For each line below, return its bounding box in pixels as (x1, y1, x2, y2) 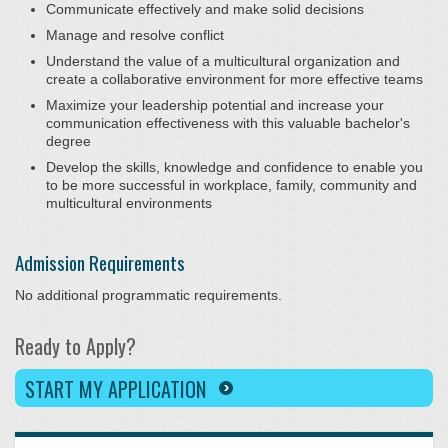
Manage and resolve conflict (46, 27, 224, 44)
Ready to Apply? (15, 331, 136, 362)
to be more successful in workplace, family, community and (46, 177, 417, 194)
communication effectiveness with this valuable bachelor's (46, 115, 410, 132)
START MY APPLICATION (25, 374, 206, 405)
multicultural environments (46, 195, 212, 212)
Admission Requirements (15, 248, 185, 277)
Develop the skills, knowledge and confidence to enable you (46, 159, 423, 176)
